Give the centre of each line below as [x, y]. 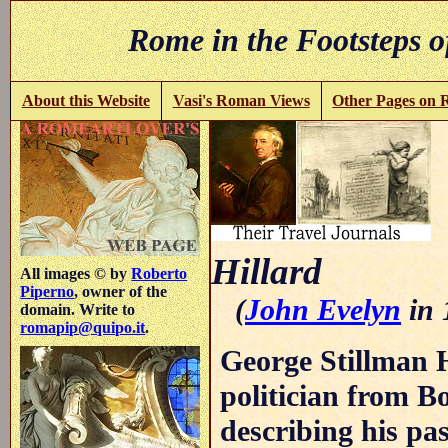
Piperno [47, 291]
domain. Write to [78, 309]
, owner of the [121, 291]
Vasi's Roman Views [241, 100]
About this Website [85, 100]
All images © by [76, 273]
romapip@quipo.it [83, 327]
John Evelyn [323, 309]
